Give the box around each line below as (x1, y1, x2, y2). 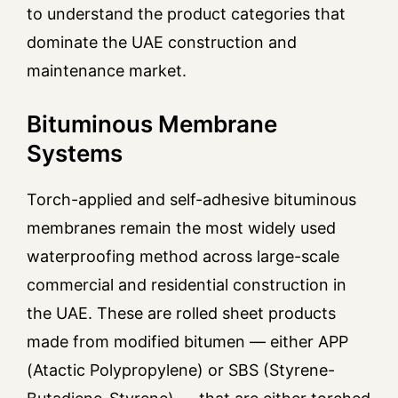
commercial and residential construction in (27, 275, 346, 295)
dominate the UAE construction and (27, 33, 297, 52)
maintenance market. (27, 61, 187, 81)
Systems (27, 139, 123, 168)
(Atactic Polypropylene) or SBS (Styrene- (27, 361, 335, 380)
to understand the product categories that (27, 4, 346, 24)
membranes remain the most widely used (27, 219, 336, 238)
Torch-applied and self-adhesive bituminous (27, 190, 356, 210)
